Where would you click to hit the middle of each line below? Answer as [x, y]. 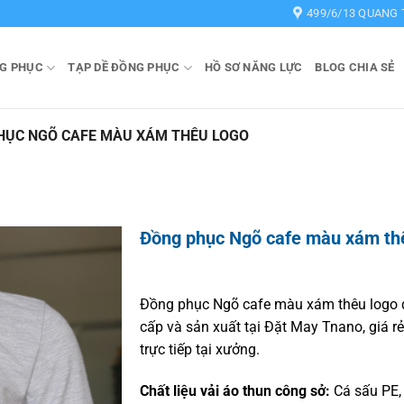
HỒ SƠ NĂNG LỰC [253, 67]
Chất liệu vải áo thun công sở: [234, 390]
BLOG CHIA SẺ [355, 67]
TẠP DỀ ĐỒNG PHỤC [124, 67]
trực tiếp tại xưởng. [199, 349]
